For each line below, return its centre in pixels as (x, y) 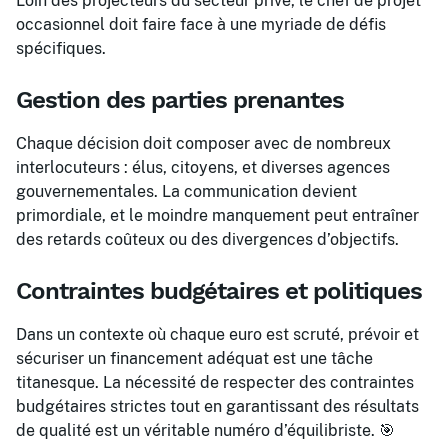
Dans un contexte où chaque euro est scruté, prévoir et (217, 334)
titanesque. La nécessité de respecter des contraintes (215, 382)
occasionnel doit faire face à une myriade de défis (201, 24)
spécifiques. (61, 48)
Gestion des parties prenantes (180, 100)
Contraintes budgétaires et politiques (219, 291)
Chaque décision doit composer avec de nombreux (203, 143)
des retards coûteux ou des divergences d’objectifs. (207, 239)
